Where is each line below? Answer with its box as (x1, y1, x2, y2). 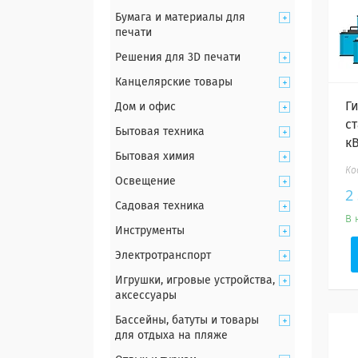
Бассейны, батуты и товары (115, 315, 259, 326)
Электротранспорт (115, 250, 211, 261)
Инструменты (115, 225, 185, 237)
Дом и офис (115, 101, 176, 113)
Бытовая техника (115, 126, 205, 137)
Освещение (115, 176, 176, 187)
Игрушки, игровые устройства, (115, 275, 275, 286)
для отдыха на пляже (115, 330, 228, 341)
